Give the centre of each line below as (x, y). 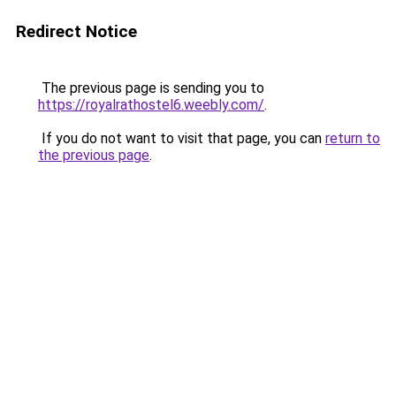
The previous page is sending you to (151, 88)
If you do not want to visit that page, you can (182, 138)
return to (353, 138)
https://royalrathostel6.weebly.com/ (151, 105)
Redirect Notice (76, 31)
